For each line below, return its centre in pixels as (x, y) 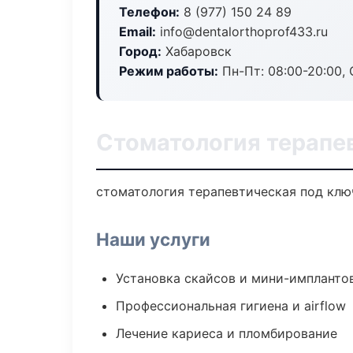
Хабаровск (197, 51)
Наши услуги (153, 239)
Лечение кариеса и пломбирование (227, 333)
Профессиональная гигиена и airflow (231, 306)
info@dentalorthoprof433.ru (242, 32)
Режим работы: (169, 71)
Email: (137, 32)
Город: (140, 51)
